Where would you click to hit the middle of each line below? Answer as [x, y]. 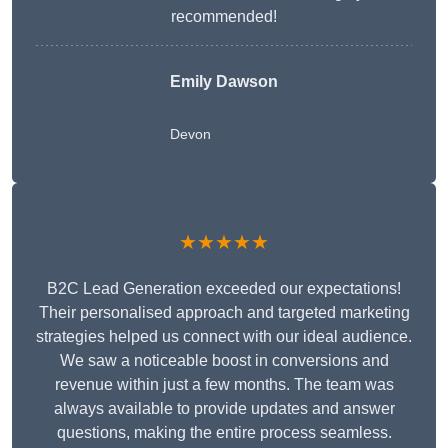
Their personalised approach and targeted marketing [224, 313]
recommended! [224, 17]
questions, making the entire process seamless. [224, 433]
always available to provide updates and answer [224, 409]
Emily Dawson [224, 82]
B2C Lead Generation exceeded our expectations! [224, 289]
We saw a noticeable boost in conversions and [224, 361]
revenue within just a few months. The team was [224, 385]
